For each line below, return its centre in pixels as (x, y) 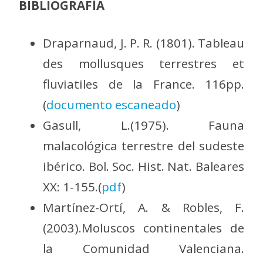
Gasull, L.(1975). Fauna (144, 125)
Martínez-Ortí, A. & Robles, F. (144, 207)
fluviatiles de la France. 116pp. (144, 84)
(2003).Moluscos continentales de (144, 227)
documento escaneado (112, 104)
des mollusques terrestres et (144, 63)
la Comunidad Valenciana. (144, 248)
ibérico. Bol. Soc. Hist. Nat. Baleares (144, 166)
